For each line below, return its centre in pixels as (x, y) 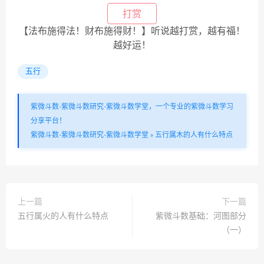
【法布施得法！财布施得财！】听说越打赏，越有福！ (132, 31)
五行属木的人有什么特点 (194, 135)
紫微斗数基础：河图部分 (201, 216)
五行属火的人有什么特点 (63, 216)
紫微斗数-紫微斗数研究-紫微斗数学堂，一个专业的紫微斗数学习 (132, 107)
